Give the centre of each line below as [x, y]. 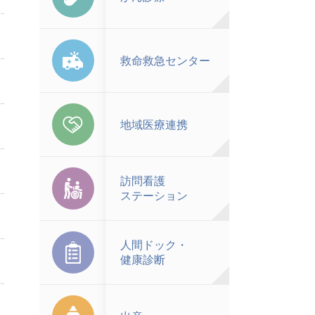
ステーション [154, 196]
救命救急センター [165, 60]
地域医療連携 [154, 124]
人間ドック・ [154, 245]
